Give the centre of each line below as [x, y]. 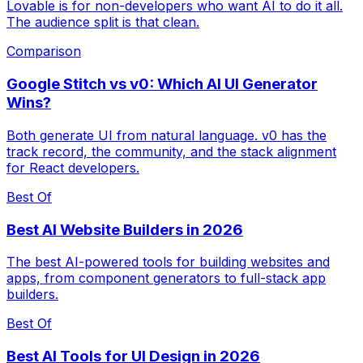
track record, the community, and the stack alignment [171, 151]
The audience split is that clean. [103, 22]
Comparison [44, 51]
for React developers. [73, 167]
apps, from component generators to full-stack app [166, 278]
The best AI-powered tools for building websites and [168, 262]
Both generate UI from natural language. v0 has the [167, 135]
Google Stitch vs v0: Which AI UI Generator [162, 84]
